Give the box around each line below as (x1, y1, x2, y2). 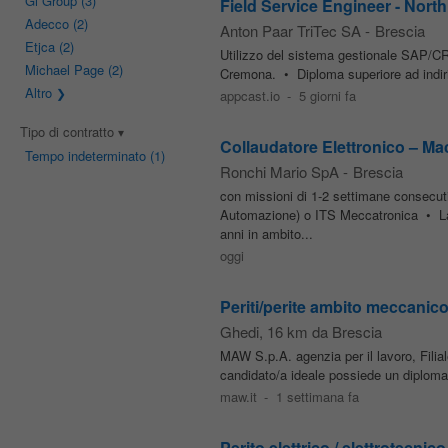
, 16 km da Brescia (258, 321, 382, 342)
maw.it (219, 387, 257, 406)
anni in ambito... (219, 224, 313, 243)
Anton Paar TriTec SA (219, 20, 361, 41)
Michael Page (24, 60, 104, 79)
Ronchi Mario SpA (219, 161, 339, 182)
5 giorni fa (299, 86, 357, 105)
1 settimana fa (276, 387, 360, 406)
